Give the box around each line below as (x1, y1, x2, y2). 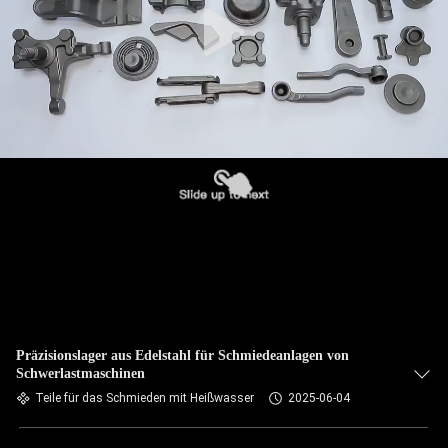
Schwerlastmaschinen (16, 366, 145, 381)
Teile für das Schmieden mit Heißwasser (35, 391, 254, 405)
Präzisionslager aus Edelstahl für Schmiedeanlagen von (16, 348, 349, 363)
